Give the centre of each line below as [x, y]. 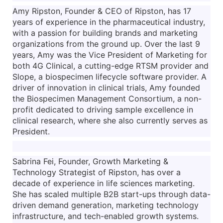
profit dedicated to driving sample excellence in [103, 110]
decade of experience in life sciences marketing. [104, 183]
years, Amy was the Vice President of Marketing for [110, 55]
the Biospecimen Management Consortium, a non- [107, 99]
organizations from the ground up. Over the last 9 [108, 44]
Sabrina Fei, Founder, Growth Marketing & [90, 162]
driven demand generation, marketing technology [106, 205]
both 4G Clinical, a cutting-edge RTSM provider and [111, 66]
